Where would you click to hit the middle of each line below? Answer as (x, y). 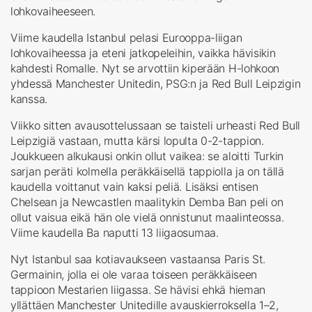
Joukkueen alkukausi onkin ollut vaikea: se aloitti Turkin (147, 156)
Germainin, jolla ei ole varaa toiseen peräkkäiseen (134, 274)
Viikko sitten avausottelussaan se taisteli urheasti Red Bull (156, 125)
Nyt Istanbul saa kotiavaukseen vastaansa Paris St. (138, 259)
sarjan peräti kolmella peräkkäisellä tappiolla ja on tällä (147, 171)
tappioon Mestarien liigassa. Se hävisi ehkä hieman (138, 289)
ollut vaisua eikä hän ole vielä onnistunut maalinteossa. (147, 217)
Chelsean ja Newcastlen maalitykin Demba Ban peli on (147, 202)
